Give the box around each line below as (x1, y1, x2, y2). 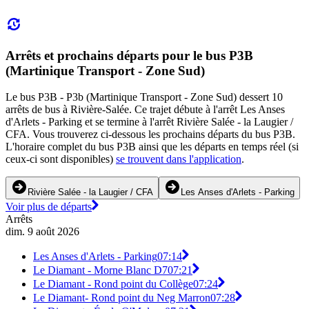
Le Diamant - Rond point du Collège (33, 278, 193, 290)
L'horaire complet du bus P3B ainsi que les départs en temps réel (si (6, 141, 299, 153)
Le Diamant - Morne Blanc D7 (33, 264, 168, 277)
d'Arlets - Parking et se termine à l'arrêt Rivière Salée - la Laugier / (6, 116, 293, 128)
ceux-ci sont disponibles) (6, 153, 116, 166)
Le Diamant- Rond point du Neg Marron (33, 292, 210, 304)
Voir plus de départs (6, 201, 92, 213)
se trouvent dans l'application (116, 153, 241, 166)
